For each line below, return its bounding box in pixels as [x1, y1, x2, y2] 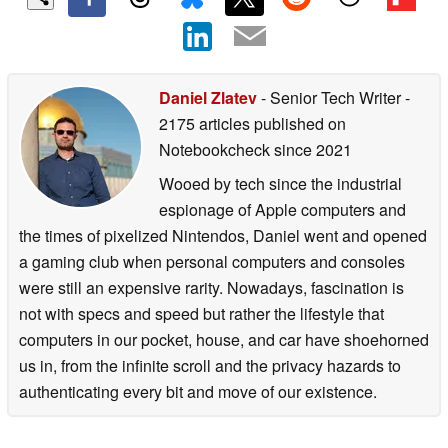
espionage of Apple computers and [159, 197, 406, 221]
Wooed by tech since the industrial [159, 171, 402, 195]
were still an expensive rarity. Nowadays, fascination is [19, 275, 404, 299]
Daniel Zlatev [159, 85, 257, 109]
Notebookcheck [159, 137, 270, 161]
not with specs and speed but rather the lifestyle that [19, 301, 384, 325]
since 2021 [270, 137, 352, 161]
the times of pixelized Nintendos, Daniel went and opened [19, 223, 427, 247]
